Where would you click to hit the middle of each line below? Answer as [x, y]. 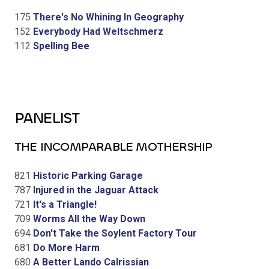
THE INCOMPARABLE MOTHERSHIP [113, 147]
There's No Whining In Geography [107, 17]
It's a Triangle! [64, 204]
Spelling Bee [60, 46]
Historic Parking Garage [87, 175]
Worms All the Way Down [88, 219]
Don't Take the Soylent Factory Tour [114, 233]
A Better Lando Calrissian [90, 262]
